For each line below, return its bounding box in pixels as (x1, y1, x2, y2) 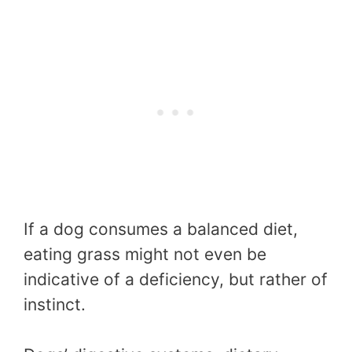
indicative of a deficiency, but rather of (24, 269, 328, 290)
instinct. (24, 295, 86, 315)
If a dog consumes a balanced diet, (24, 219, 298, 240)
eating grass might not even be (24, 244, 266, 265)
